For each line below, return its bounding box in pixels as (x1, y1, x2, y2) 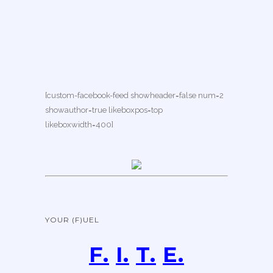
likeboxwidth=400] (45, 120, 113, 129)
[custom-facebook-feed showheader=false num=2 (45, 91, 224, 100)
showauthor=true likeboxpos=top (45, 105, 163, 115)
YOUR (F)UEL (45, 214, 99, 224)
